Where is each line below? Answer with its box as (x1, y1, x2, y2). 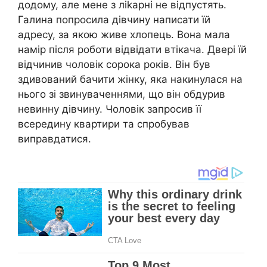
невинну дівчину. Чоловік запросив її (18, 103, 201, 115)
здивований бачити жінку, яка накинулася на (18, 73, 243, 85)
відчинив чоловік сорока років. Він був (18, 58, 210, 70)
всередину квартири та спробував (18, 117, 190, 130)
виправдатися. (18, 132, 91, 145)
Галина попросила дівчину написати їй (18, 13, 210, 26)
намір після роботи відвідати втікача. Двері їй (18, 43, 247, 55)
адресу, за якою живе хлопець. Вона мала (18, 28, 230, 41)
